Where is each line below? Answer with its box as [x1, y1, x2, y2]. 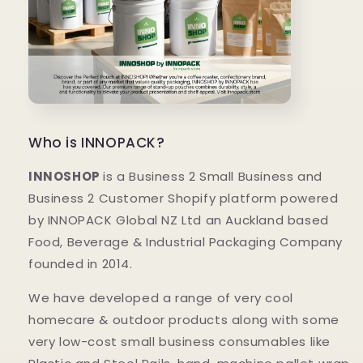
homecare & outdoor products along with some [28, 310, 340, 328]
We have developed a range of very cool [28, 288, 293, 306]
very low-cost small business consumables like [28, 332, 331, 350]
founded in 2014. [28, 254, 133, 272]
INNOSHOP [28, 167, 100, 185]
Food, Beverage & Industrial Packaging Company [28, 233, 344, 250]
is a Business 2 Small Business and [103, 167, 322, 185]
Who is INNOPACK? [28, 132, 169, 152]
